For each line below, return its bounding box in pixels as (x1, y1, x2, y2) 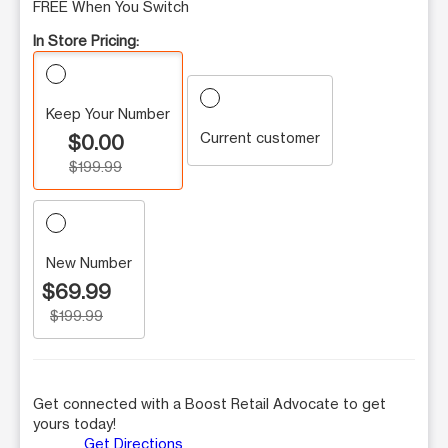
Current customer (200, 128, 320, 146)
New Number (46, 253, 132, 271)
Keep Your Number (46, 104, 170, 122)
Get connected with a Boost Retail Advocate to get (33, 394, 386, 412)
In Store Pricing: (33, 31, 139, 49)
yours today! (33, 414, 116, 432)
